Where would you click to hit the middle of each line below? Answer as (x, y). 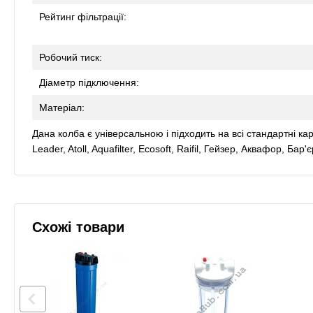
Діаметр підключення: (89, 82)
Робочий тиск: (71, 57)
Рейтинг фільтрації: (83, 16)
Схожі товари (78, 227)
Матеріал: (62, 107)
